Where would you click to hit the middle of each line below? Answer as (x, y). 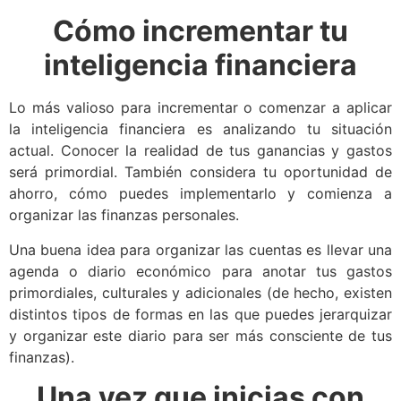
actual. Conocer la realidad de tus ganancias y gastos (200, 151)
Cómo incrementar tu (200, 31)
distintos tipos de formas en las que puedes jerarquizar (200, 314)
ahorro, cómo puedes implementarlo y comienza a (200, 194)
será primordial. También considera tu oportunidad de (200, 172)
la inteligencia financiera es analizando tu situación (200, 129)
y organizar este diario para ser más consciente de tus (200, 335)
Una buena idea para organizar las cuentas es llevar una (200, 249)
